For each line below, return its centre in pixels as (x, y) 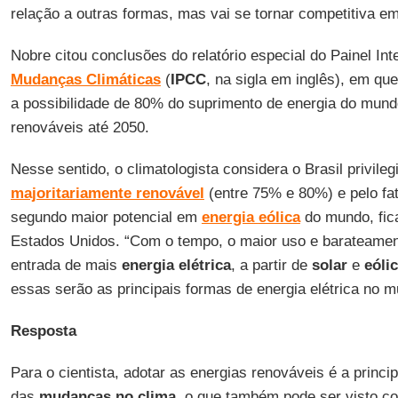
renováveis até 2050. (80, 127)
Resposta (43, 331)
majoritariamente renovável (107, 193)
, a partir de (271, 265)
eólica (279, 217)
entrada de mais (66, 265)
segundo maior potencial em (106, 217)
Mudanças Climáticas (85, 80)
